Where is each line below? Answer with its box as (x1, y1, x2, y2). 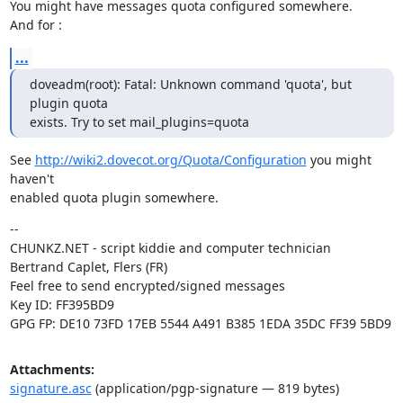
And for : (9, 16, 62, 33)
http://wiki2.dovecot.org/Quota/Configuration (34, 151, 307, 168)
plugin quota (29, 94, 108, 112)
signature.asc (9, 380, 92, 397)
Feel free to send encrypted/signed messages (9, 277, 285, 294)
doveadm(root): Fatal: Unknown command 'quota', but (29, 76, 352, 93)
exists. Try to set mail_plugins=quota (29, 113, 249, 130)
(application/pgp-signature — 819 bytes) (91, 380, 339, 397)
